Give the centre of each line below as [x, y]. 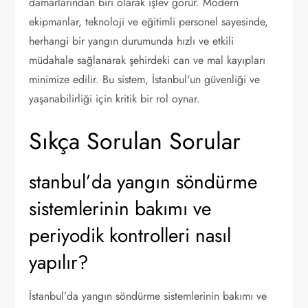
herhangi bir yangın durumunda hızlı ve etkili [132, 41]
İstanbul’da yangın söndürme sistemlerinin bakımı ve [148, 296]
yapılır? [59, 262]
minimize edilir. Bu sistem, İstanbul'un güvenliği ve [145, 79]
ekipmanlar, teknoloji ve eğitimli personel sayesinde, [149, 22]
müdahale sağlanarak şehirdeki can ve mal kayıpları [147, 60]
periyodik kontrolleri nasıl [130, 235]
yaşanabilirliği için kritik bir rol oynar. [115, 99]
